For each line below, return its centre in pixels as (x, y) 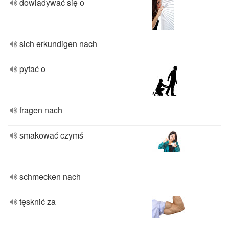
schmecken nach (50, 177)
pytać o (32, 69)
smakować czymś (51, 135)
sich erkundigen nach (58, 44)
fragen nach (41, 110)
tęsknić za (38, 202)
